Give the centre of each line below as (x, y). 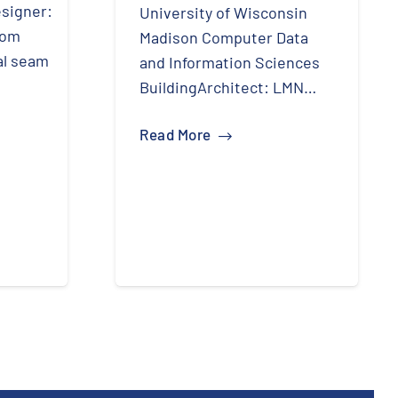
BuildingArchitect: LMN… (228, 87)
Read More (175, 135)
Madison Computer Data (224, 37)
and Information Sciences (230, 62)
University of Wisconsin (223, 12)
